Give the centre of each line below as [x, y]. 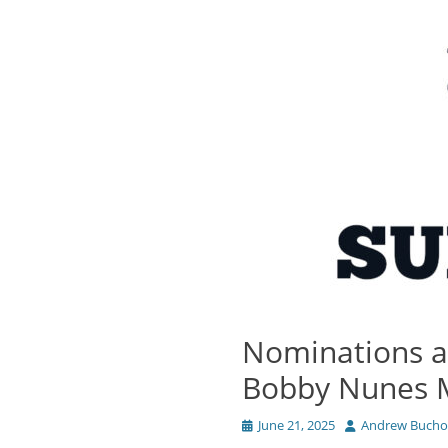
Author [365, 424]
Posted [262, 424]
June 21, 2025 [296, 425]
